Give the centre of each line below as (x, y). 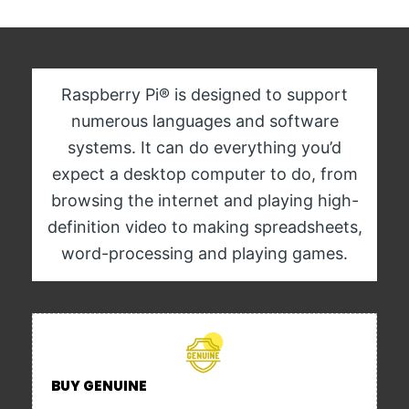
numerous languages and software (204, 121)
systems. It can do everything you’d (204, 147)
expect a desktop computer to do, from (204, 174)
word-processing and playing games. (204, 253)
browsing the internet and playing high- (204, 200)
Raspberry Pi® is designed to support (204, 94)
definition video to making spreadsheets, (204, 227)
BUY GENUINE (99, 386)
